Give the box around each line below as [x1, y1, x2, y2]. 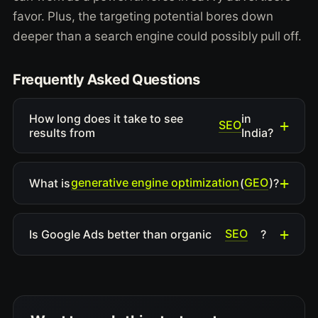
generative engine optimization [70, 175, 239, 190]
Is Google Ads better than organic [29, 226, 212, 241]
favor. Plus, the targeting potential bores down [13, 9, 273, 23]
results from [29, 125, 95, 140]
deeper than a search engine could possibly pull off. [13, 28, 302, 43]
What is [29, 175, 70, 190]
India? [241, 125, 274, 140]
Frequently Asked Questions [13, 70, 200, 88]
